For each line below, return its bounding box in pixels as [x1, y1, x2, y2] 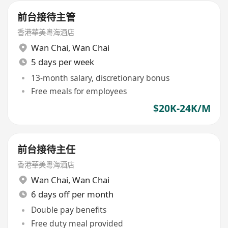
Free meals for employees [31, 85, 127, 97]
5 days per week [31, 56, 94, 68]
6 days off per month [31, 188, 113, 200]
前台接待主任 [17, 142, 76, 156]
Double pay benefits [31, 204, 106, 216]
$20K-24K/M [153, 102, 211, 116]
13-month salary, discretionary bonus [31, 72, 169, 83]
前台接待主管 [17, 11, 76, 24]
